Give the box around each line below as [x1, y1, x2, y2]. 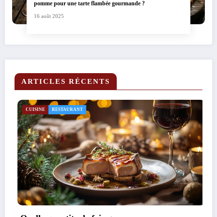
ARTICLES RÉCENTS [21, 77, 110, 86]
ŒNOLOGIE [90, 107, 116, 112]
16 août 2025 [34, 14, 64, 19]
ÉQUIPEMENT [52, 107, 84, 112]
